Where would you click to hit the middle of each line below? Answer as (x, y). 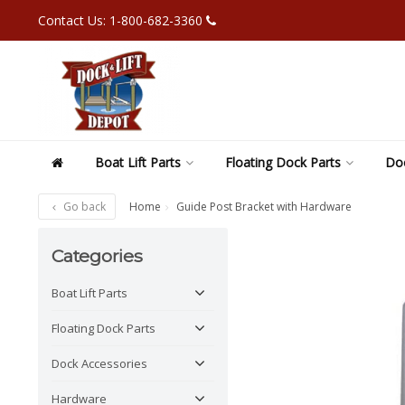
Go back (83, 207)
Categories (97, 256)
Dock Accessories (99, 363)
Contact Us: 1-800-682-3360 (122, 20)
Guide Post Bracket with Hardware (264, 207)
